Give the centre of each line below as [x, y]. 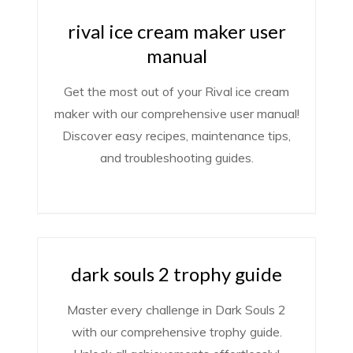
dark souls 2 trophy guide [176, 274]
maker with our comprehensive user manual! [176, 113]
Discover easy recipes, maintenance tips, [176, 136]
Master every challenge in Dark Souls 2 [176, 310]
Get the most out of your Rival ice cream [176, 91]
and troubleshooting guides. [176, 158]
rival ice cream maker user [176, 31]
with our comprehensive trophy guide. [176, 332]
